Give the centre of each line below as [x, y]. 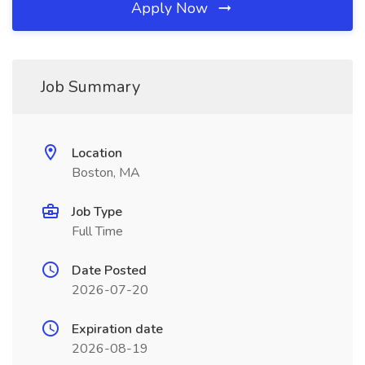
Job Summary [90, 87]
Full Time [97, 231]
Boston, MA [106, 173]
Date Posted [109, 270]
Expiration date [117, 329]
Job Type [97, 212]
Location [97, 153]
